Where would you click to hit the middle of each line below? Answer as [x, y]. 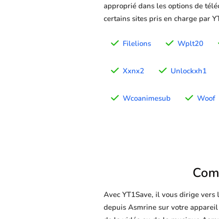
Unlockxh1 [189, 71]
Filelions [137, 44]
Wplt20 [190, 44]
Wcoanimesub [147, 99]
